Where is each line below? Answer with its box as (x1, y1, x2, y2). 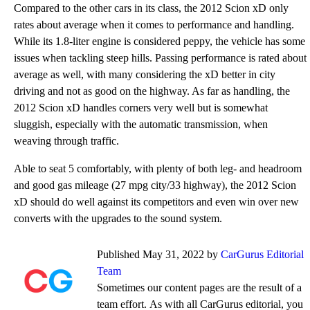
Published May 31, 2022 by (97, 248, 221, 260)
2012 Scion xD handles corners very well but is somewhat (14, 102, 268, 113)
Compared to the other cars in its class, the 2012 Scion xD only (14, 2, 289, 14)
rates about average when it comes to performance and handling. (14, 19, 294, 30)
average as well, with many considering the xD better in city (14, 69, 275, 80)
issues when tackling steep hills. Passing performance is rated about (14, 52, 307, 64)
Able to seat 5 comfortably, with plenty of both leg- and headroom (14, 163, 302, 174)
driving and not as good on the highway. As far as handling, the (14, 85, 290, 97)
